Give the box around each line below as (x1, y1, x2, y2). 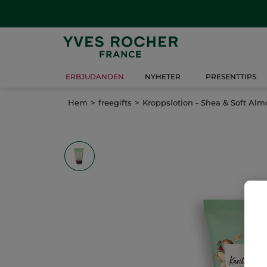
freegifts (98, 97, 132, 107)
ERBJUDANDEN (66, 72, 124, 82)
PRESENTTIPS (205, 72, 256, 82)
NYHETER (145, 72, 181, 82)
